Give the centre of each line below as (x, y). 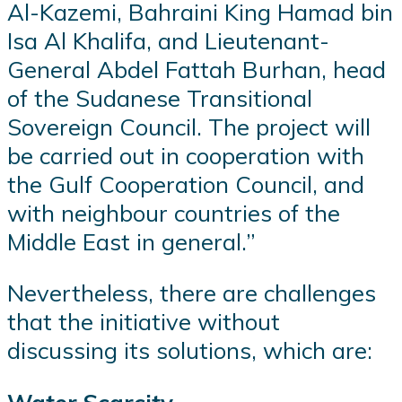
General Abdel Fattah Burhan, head (197, 69)
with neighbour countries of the (174, 212)
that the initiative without (144, 322)
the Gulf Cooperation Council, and (186, 184)
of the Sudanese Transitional (160, 97)
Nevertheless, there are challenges (192, 293)
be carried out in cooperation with (186, 155)
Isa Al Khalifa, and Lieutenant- (168, 40)
